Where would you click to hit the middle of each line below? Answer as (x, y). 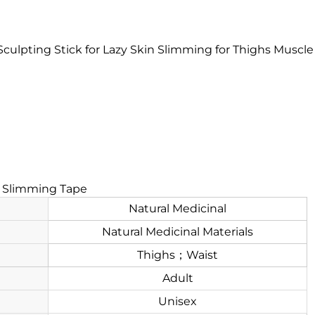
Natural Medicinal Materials (178, 232)
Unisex (178, 301)
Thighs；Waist (178, 255)
